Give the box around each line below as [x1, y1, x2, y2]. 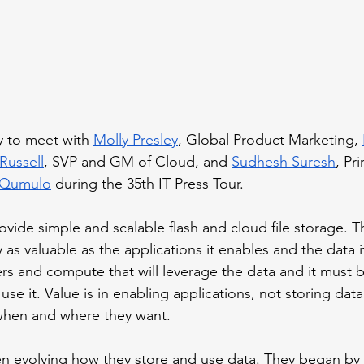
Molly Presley [93, 131, 178, 149]
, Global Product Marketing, [178, 131, 362, 149]
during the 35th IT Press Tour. [51, 175, 244, 193]
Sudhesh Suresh [232, 153, 336, 171]
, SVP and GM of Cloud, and [44, 153, 232, 171]
